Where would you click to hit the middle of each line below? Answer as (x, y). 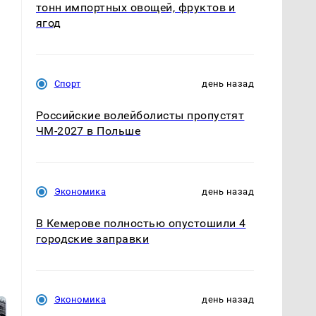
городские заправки (92, 239)
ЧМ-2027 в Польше (88, 131)
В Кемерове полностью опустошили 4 (141, 224)
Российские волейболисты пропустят (140, 116)
